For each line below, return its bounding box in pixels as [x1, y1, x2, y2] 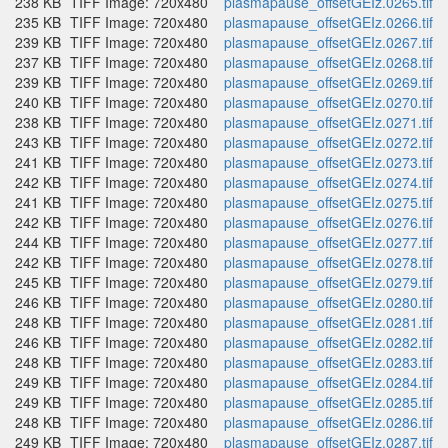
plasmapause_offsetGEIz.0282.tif [224, 332, 433, 352]
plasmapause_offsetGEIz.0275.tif [224, 192, 433, 212]
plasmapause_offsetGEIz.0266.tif [224, 12, 433, 32]
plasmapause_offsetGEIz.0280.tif [224, 292, 433, 312]
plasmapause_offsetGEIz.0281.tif [224, 312, 433, 332]
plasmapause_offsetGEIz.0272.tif [224, 132, 433, 152]
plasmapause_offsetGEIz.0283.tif [224, 352, 433, 372]
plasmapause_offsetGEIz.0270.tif [224, 92, 433, 112]
